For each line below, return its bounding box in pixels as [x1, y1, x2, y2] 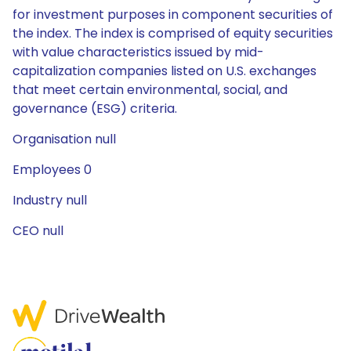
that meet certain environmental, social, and [13, 81, 288, 99]
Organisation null [13, 130, 116, 148]
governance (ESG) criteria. [13, 100, 177, 118]
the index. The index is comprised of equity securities [13, 24, 333, 42]
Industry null [13, 191, 87, 209]
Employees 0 [13, 161, 92, 179]
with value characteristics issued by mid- [13, 43, 264, 61]
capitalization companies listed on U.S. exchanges [13, 62, 317, 80]
